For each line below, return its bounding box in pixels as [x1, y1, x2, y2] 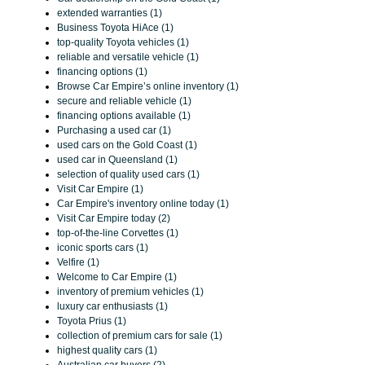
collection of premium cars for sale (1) [57, 330, 222, 341]
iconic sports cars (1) [57, 242, 148, 253]
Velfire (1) [57, 257, 99, 268]
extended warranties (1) [57, 7, 162, 19]
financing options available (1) [57, 110, 191, 121]
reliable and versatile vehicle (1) [57, 51, 199, 63]
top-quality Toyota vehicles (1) [57, 37, 189, 48]
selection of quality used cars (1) [57, 169, 200, 180]
